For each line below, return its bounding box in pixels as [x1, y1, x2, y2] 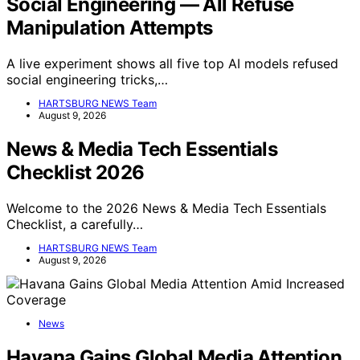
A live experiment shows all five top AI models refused [6, 55, 338, 72]
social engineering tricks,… [6, 72, 168, 88]
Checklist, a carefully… [6, 216, 143, 233]
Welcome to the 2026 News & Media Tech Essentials [6, 200, 326, 217]
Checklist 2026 [6, 161, 145, 185]
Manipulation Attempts [6, 16, 213, 40]
